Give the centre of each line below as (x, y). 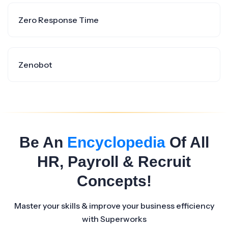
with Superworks (114, 219)
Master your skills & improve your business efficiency (114, 206)
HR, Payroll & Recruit (114, 162)
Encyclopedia (116, 142)
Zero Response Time (59, 20)
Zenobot (35, 65)
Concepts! (114, 181)
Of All (187, 142)
